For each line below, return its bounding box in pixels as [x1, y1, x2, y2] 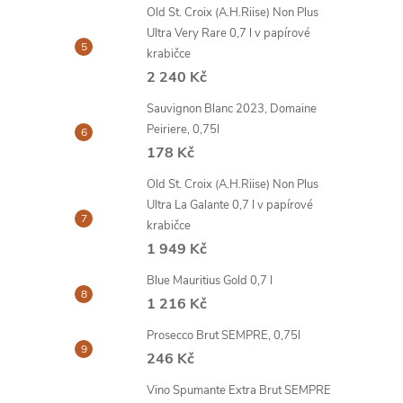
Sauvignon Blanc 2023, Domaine [147, 101, 317, 117]
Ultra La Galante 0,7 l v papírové [147, 197, 313, 213]
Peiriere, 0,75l [147, 121, 219, 138]
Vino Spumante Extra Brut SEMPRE [147, 382, 331, 399]
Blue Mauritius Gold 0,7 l [147, 273, 273, 289]
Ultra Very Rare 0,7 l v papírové [147, 25, 310, 41]
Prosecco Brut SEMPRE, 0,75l [147, 327, 300, 344]
